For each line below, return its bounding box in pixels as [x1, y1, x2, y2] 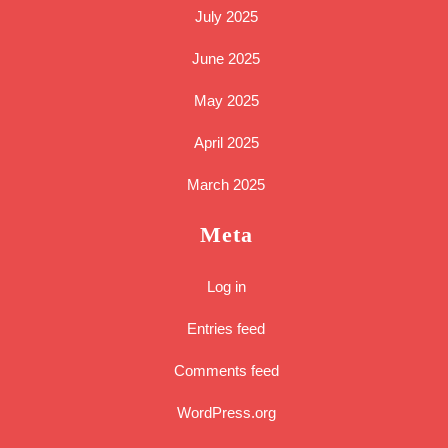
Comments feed [173, 362, 279, 380]
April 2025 [193, 134, 259, 152]
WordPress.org [176, 404, 276, 422]
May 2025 [193, 92, 259, 110]
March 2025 [187, 176, 265, 194]
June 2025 [192, 50, 260, 68]
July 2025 [194, 8, 258, 26]
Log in [206, 278, 246, 296]
